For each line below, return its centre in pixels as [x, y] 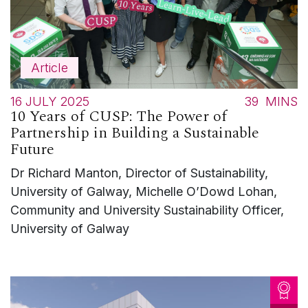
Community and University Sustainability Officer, [147, 210]
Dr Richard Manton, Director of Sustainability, [139, 173]
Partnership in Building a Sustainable [135, 133]
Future [32, 150]
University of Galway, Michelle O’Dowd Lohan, [144, 191]
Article [49, 68]
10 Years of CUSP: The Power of [119, 117]
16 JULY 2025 [50, 101]
